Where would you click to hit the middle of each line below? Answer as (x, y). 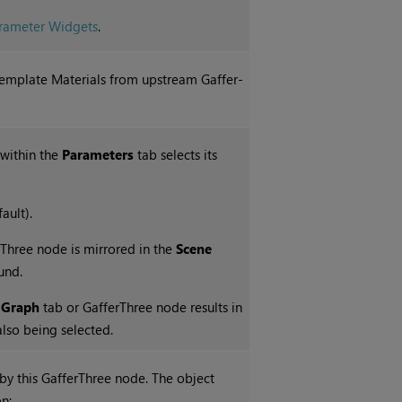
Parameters (98, 155)
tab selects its (176, 155)
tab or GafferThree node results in (141, 307)
